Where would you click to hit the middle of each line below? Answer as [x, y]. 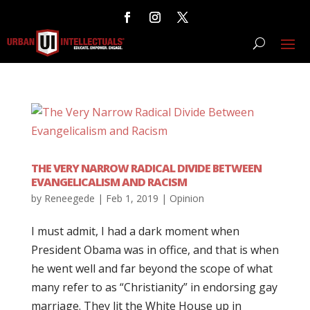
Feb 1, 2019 [132, 198]
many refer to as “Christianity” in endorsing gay [154, 287]
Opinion [186, 198]
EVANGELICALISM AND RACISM [109, 182]
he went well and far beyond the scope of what [152, 268]
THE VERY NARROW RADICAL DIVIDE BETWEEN [146, 168]
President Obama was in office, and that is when [155, 250]
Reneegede [69, 198]
